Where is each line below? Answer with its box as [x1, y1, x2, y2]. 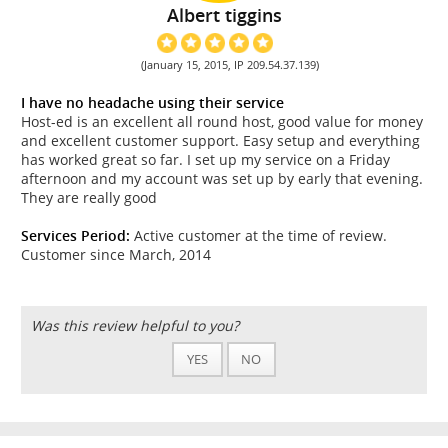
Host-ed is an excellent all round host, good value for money [21, 112, 423, 132]
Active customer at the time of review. [130, 226, 387, 246]
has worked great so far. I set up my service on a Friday [21, 150, 390, 170]
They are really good [21, 188, 157, 208]
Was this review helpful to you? [30, 315, 239, 335]
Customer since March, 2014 [21, 245, 211, 265]
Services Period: [21, 226, 130, 246]
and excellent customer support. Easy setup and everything [21, 131, 420, 151]
